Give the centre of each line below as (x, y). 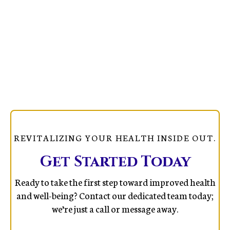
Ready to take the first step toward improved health (115, 181)
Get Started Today (115, 162)
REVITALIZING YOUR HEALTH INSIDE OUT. (115, 137)
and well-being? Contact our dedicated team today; (115, 195)
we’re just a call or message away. (115, 208)
